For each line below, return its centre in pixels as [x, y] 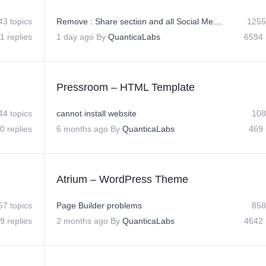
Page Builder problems [99, 205]
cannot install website [96, 113]
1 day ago [75, 37]
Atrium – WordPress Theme [122, 179]
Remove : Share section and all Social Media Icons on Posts [217, 21]
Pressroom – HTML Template [126, 87]
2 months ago [82, 221]
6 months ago [82, 129]
